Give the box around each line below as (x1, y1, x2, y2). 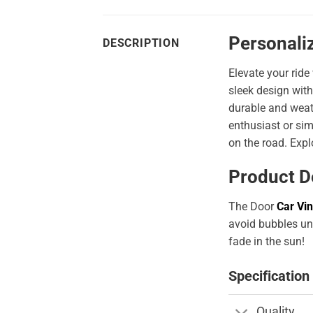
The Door (228, 200, 277, 214)
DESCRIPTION (103, 36, 180, 50)
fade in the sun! (228, 235, 305, 249)
